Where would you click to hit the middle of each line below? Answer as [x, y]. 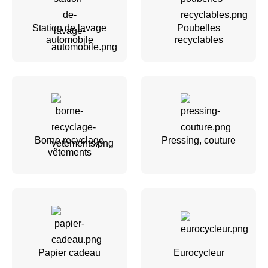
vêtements [69, 152]
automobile [69, 39]
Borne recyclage [69, 140]
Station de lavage [69, 28]
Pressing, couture [199, 140]
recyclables [199, 39]
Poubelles [199, 28]
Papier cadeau [69, 252]
